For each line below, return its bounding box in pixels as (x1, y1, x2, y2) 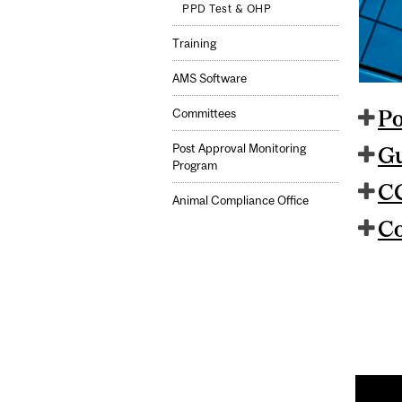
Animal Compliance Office (172, 193, 309, 207)
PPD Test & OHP (182, 2, 272, 15)
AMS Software (172, 71, 247, 85)
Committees (172, 106, 236, 120)
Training (172, 36, 216, 50)
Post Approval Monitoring (172, 141, 306, 155)
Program (172, 158, 217, 172)
